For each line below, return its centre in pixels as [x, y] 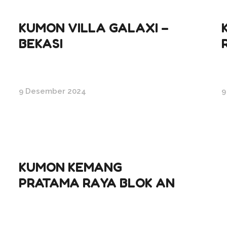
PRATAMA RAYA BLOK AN [97, 182]
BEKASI [41, 43]
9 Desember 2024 [52, 91]
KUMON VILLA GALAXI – [94, 27]
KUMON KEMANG [70, 167]
